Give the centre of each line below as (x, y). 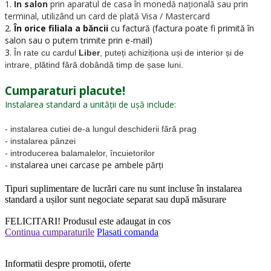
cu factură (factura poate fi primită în (181, 28)
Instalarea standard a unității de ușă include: (90, 104)
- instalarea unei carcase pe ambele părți (84, 165)
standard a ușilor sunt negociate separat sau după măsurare (116, 199)
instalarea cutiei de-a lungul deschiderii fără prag (103, 129)
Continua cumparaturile (50, 232)
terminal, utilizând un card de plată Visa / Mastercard (107, 16)
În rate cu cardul (46, 52)
